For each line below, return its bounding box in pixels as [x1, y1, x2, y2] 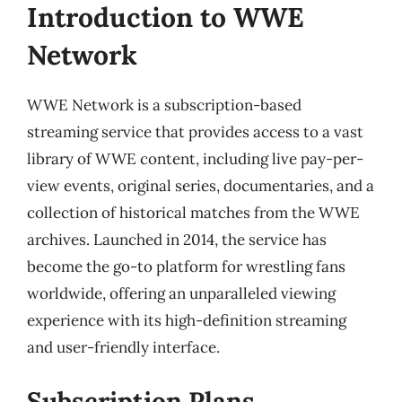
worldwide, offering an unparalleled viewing [27, 284, 336, 303]
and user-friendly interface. [27, 337, 220, 357]
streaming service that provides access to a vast [27, 122, 363, 142]
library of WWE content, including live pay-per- [27, 149, 363, 169]
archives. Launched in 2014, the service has [27, 230, 327, 249]
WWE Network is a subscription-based [27, 95, 301, 115]
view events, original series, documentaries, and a [27, 176, 374, 196]
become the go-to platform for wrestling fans [27, 257, 345, 276]
